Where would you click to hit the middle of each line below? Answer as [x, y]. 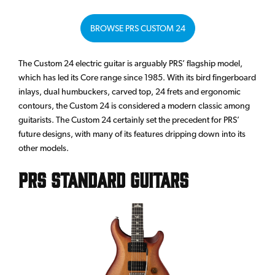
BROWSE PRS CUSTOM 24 [137, 29]
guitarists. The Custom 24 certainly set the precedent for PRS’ [129, 120]
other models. [44, 148]
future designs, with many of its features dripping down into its [132, 134]
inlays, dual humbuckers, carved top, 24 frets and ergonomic [130, 92]
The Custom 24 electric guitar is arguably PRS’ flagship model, [130, 64]
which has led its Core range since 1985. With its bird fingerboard [137, 78]
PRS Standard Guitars [103, 179]
